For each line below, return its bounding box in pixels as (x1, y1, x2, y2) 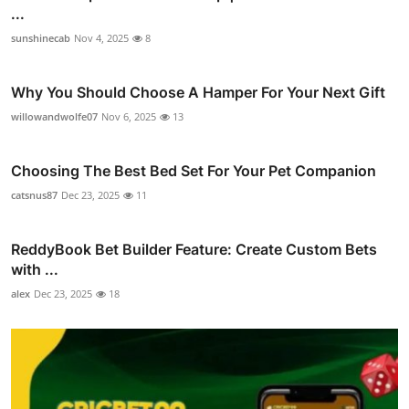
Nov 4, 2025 (74, 31, 129, 46)
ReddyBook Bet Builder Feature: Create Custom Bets (11, 240, 377, 259)
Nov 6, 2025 (101, 110, 156, 124)
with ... (11, 260, 58, 279)
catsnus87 (11, 188, 58, 203)
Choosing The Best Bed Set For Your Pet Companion (11, 162, 376, 181)
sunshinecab (11, 31, 70, 46)
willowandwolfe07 (11, 110, 98, 124)
